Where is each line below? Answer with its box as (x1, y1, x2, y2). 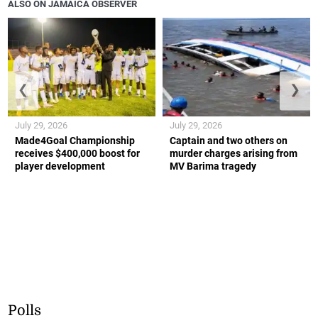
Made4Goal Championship (15, 134, 136, 146)
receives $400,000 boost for (15, 147, 141, 159)
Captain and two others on (170, 134, 287, 146)
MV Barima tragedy (170, 160, 256, 172)
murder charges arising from (170, 147, 297, 159)
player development (15, 160, 106, 172)
